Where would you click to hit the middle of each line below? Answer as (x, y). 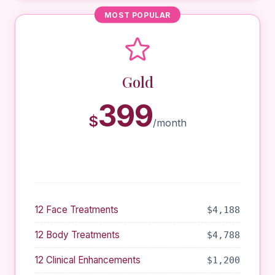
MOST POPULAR (137, 15)
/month (170, 123)
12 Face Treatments (77, 210)
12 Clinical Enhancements (88, 260)
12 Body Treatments (77, 235)
